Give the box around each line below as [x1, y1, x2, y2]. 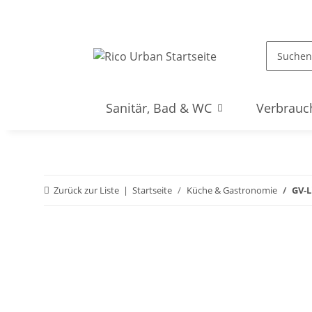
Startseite [132, 184, 172, 196]
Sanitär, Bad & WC [106, 100, 212, 116]
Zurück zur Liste [54, 184, 119, 196]
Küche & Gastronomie [187, 184, 277, 196]
